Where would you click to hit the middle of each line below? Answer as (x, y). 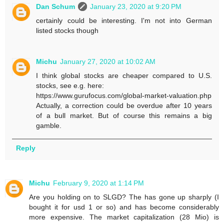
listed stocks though (67, 30)
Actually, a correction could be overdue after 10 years (124, 105)
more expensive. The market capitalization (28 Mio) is (124, 217)
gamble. (49, 125)
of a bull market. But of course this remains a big (124, 115)
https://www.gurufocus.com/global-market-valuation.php (124, 95)
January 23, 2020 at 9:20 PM (136, 6)
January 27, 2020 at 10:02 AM (108, 61)
